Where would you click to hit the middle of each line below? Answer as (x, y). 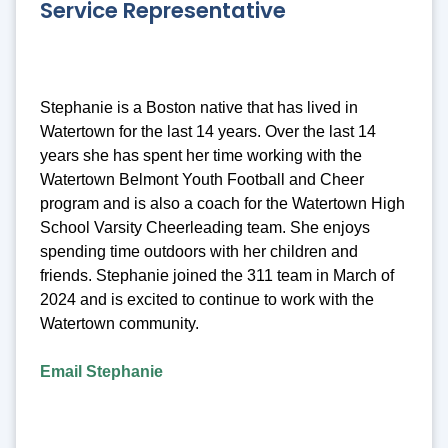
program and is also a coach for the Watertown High (222, 204)
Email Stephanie (101, 372)
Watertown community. (127, 324)
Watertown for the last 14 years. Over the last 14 (208, 132)
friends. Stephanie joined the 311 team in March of (217, 276)
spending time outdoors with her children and (199, 252)
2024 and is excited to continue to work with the (207, 300)
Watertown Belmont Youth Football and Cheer (202, 180)
